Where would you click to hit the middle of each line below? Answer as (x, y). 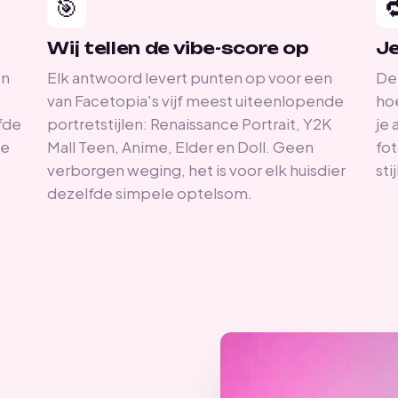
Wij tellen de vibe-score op (178, 49)
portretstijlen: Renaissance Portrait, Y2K (190, 124)
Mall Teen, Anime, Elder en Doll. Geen (181, 147)
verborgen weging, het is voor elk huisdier (197, 170)
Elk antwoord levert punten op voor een (190, 78)
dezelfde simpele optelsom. (150, 193)
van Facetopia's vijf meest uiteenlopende (196, 101)
